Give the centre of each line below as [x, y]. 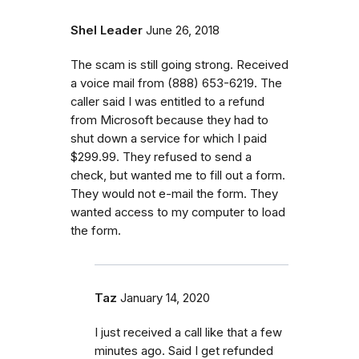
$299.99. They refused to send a [161, 157]
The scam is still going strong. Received [179, 65]
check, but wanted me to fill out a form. [178, 175]
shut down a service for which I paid [169, 138]
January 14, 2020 [165, 298]
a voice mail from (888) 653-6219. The [176, 83]
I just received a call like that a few [188, 332]
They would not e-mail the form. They [174, 194]
